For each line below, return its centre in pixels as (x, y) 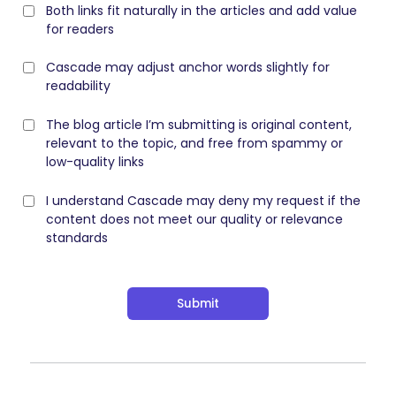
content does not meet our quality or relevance (194, 219)
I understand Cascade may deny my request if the (203, 200)
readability (78, 86)
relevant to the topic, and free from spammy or (194, 144)
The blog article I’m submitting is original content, (199, 125)
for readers (80, 29)
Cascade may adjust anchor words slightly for (188, 68)
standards (77, 237)
